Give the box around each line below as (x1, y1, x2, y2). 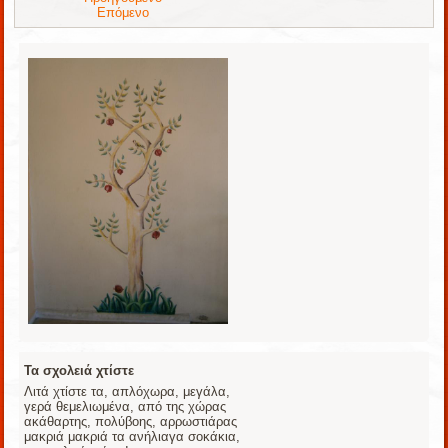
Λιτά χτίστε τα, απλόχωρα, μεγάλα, (24, 384, 231, 400)
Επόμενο (97, 4, 150, 20)
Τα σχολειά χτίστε (24, 363, 135, 379)
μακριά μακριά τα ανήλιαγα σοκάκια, (24, 429, 241, 445)
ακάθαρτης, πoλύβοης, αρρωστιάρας (24, 414, 238, 430)
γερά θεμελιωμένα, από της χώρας (24, 399, 227, 415)
